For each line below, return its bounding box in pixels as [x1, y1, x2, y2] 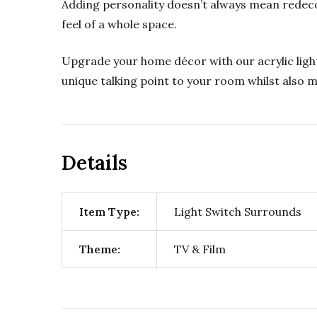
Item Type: [79, 204, 139, 219]
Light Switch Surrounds [174, 204, 301, 219]
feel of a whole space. [62, 16, 177, 31]
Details [62, 149, 127, 175]
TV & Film [174, 241, 226, 256]
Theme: [79, 241, 120, 256]
